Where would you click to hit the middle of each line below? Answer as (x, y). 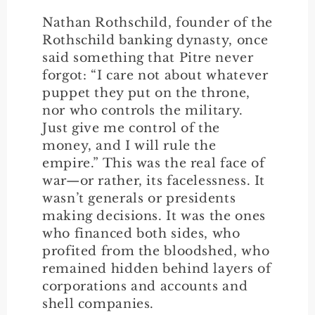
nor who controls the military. (143, 110)
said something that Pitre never (148, 57)
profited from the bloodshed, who (156, 251)
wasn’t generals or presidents (139, 198)
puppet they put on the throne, (146, 92)
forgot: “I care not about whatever (155, 75)
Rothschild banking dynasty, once (155, 40)
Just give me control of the (131, 128)
